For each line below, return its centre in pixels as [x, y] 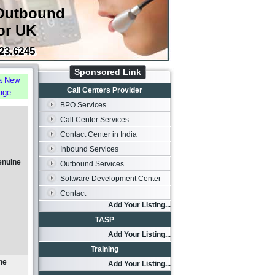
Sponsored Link [108, 72]
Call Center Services [95, 120]
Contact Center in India [99, 134]
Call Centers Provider [105, 90]
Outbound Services [92, 164]
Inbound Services [89, 149]
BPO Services [83, 105]
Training [105, 249]
